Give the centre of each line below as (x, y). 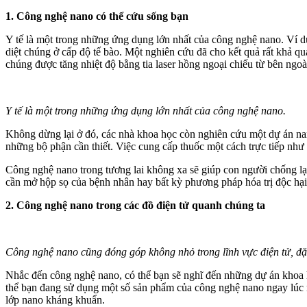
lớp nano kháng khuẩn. (55, 299)
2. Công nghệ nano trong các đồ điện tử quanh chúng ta (135, 205)
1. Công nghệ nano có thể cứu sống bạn (97, 16)
